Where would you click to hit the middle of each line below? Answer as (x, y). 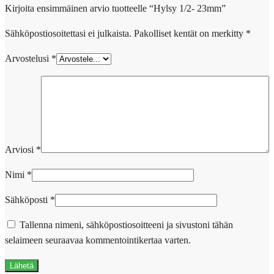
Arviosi (20, 149)
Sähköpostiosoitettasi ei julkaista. (68, 33)
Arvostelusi (28, 58)
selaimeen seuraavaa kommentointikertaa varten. (98, 240)
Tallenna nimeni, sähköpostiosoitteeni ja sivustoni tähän (126, 224)
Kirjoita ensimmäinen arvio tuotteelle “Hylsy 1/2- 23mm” (115, 8)
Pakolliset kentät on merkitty (190, 33)
